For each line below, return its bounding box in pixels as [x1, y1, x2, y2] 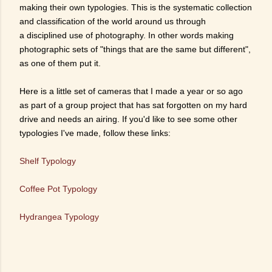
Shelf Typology [19, 156, 76, 166]
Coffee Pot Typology [19, 184, 97, 194]
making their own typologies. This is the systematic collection [19, 2, 252, 13]
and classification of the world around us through [19, 16, 206, 27]
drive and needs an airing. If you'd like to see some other [19, 114, 237, 124]
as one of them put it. [19, 58, 101, 69]
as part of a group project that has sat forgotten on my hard [19, 100, 247, 110]
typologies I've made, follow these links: [19, 128, 171, 138]
